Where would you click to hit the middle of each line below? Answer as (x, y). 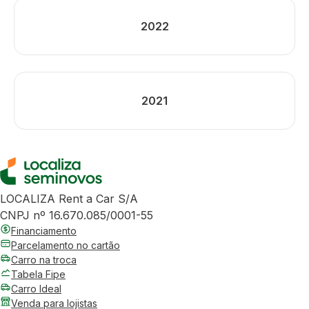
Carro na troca (44, 260)
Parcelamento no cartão (66, 245)
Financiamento (44, 231)
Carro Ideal (36, 289)
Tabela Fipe (38, 274)
